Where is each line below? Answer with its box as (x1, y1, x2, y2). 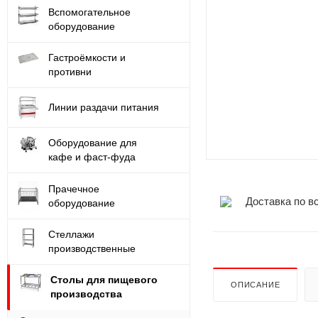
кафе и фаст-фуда (48, 150, 136, 163)
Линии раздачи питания (48, 101, 159, 113)
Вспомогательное (48, 6, 131, 18)
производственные (48, 243, 136, 255)
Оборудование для (48, 136, 137, 148)
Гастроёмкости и (48, 52, 126, 63)
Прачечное (48, 182, 99, 194)
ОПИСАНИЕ (231, 280, 280, 289)
